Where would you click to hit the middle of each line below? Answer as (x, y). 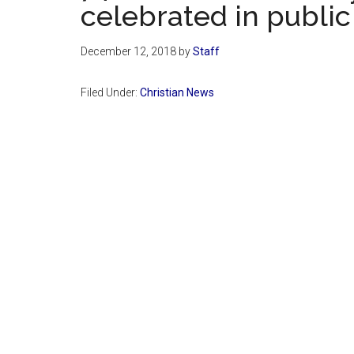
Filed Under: (110, 92)
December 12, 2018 (128, 51)
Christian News (177, 92)
